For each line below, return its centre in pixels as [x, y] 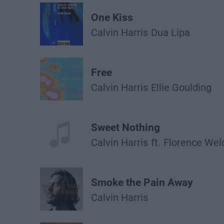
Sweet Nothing [125, 127]
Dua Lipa [170, 32]
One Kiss [112, 17]
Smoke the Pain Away [142, 182]
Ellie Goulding [181, 87]
